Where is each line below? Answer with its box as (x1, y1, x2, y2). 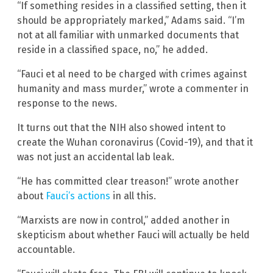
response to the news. (17, 97, 117, 110)
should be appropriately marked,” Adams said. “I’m (17, 15, 245, 27)
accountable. (17, 244, 75, 256)
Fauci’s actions (46, 190, 110, 202)
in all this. (110, 190, 156, 202)
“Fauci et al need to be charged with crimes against (17, 68, 247, 80)
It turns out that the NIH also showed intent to (17, 122, 225, 134)
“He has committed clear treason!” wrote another (17, 175, 239, 188)
